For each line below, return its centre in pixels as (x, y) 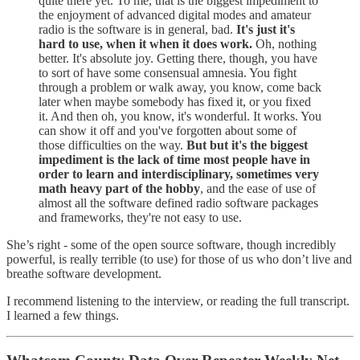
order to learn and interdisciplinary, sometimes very (179, 174)
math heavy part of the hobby (119, 188)
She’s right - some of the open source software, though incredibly (171, 244)
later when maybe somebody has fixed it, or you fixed (175, 101)
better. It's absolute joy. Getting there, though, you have (178, 58)
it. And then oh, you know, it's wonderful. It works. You (180, 116)
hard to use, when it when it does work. (145, 43)
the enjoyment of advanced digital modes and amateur (175, 14)
